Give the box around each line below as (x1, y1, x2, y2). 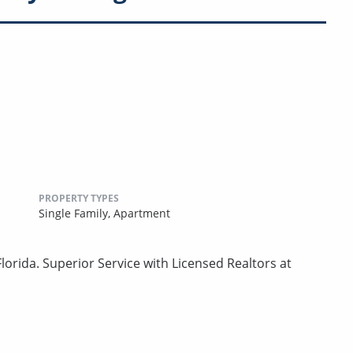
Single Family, (39, 205, 113, 221)
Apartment (113, 205, 170, 221)
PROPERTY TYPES (39, 191, 119, 205)
